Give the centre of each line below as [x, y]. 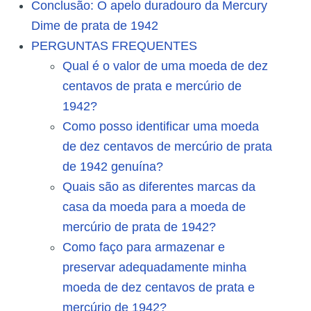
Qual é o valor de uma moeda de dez [165, 66]
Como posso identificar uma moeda [161, 127]
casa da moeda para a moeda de [154, 207]
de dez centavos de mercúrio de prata [167, 147]
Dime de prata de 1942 [95, 26]
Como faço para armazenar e [144, 247]
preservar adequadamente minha [154, 268]
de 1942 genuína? [113, 167]
